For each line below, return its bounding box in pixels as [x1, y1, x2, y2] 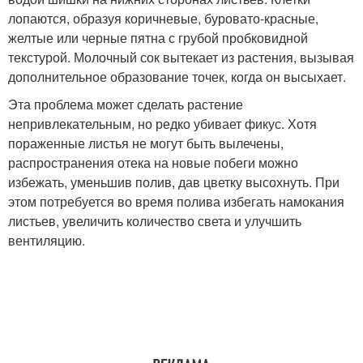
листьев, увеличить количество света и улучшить [8, 211, 301, 230]
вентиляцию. [8, 231, 85, 250]
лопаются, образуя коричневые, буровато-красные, [8, 9, 318, 28]
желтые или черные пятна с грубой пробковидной [8, 28, 308, 47]
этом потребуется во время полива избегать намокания [8, 192, 344, 211]
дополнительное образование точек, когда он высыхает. [8, 67, 346, 86]
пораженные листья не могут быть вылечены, [8, 134, 284, 152]
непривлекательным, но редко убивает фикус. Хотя [8, 114, 317, 133]
